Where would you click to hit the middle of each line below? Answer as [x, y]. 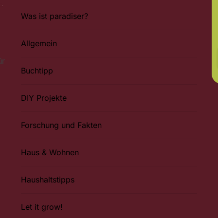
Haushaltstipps [48, 180]
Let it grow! [42, 207]
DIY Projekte [44, 98]
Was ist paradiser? [55, 16]
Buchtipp [37, 71]
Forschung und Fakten [62, 125]
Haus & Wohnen [50, 153]
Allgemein [39, 44]
